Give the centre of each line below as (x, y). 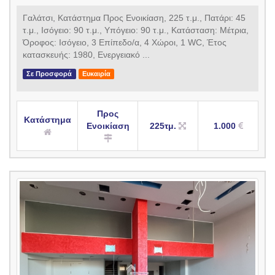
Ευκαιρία (96, 73)
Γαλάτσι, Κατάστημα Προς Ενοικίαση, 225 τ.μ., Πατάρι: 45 (134, 17)
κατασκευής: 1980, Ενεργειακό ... (86, 54)
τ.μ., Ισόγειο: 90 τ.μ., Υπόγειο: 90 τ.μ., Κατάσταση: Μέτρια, (136, 30)
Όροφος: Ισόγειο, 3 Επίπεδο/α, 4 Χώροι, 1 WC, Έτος (125, 42)
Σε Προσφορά (49, 73)
